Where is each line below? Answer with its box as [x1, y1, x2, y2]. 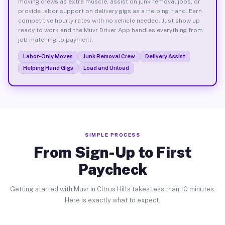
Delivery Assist [145, 53, 185, 59]
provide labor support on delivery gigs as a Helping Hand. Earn [18, 7, 202, 15]
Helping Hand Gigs [23, 64, 73, 71]
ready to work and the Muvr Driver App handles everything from [18, 26, 203, 34]
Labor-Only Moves [23, 53, 73, 59]
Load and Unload [83, 64, 129, 71]
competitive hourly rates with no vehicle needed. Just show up [18, 17, 200, 24]
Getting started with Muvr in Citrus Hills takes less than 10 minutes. [10, 185, 215, 193]
